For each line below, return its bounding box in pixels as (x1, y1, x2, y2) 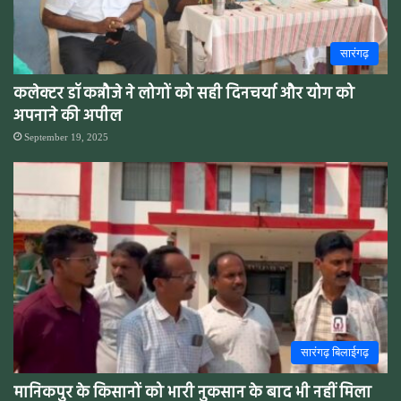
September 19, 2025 (24, 132, 108, 143)
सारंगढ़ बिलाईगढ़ (301, 346, 369, 360)
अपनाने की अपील (13, 104, 122, 131)
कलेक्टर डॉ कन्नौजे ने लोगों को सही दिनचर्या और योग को (13, 81, 354, 108)
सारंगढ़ (340, 47, 369, 61)
